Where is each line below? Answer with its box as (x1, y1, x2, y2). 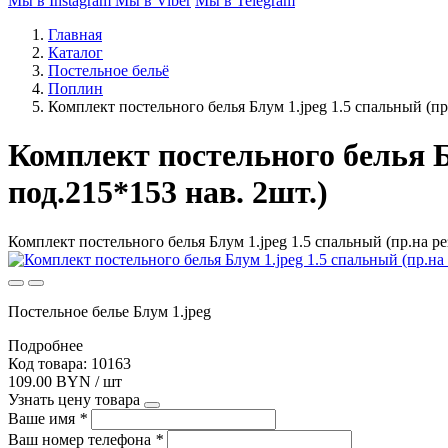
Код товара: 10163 (8, 354, 131, 372)
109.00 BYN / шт (8, 372, 122, 390)
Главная (48, 26, 102, 43)
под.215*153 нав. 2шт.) (8, 174, 328, 211)
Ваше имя (8, 409, 79, 427)
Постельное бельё (48, 62, 169, 79)
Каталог (48, 44, 103, 61)
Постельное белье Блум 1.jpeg (8, 302, 211, 320)
